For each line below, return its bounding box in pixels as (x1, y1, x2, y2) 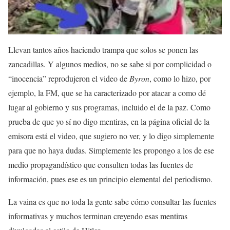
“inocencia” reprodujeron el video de (8, 73, 129, 84)
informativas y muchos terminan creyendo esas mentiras (8, 210, 187, 221)
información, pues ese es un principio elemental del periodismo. (8, 174, 213, 184)
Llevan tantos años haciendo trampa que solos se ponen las (8, 44, 198, 55)
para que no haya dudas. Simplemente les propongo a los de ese (8, 145, 214, 156)
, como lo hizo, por (149, 73, 210, 84)
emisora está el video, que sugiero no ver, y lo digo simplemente (8, 130, 214, 141)
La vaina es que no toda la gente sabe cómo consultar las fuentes (8, 196, 216, 207)
